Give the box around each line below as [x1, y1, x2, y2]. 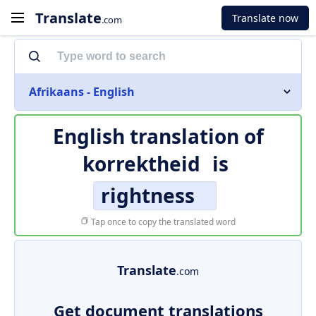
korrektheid [83, 150, 200, 177]
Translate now [232, 11, 298, 25]
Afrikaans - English [29, 84, 135, 99]
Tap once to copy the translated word [89, 216, 236, 228]
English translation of [52, 123, 264, 150]
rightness [100, 182, 195, 209]
